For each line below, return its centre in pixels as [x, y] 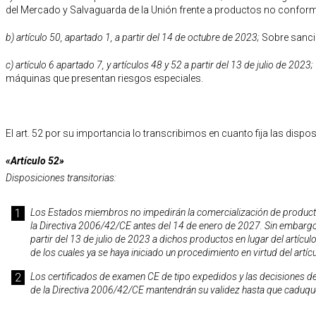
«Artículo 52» [35, 160]
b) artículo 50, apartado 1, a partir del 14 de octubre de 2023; [134, 37]
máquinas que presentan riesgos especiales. [104, 78]
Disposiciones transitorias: [61, 177]
